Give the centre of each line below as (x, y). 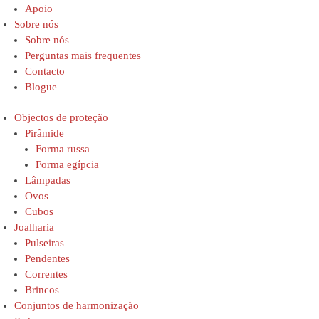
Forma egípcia (67, 164)
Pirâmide (45, 133)
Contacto (45, 71)
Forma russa (63, 148)
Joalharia (34, 227)
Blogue (41, 87)
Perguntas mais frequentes (83, 55)
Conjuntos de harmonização (77, 305)
